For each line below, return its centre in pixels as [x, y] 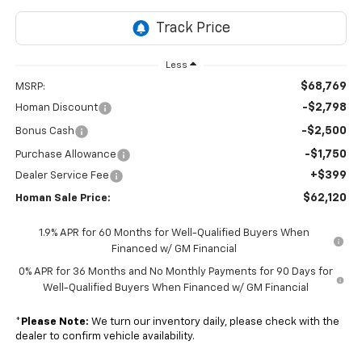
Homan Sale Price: [63, 199]
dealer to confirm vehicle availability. [105, 337]
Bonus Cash [44, 132]
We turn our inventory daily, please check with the [214, 322]
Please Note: [55, 322]
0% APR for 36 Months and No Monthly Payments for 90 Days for [176, 272]
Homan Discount [56, 108]
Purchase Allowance [65, 155]
